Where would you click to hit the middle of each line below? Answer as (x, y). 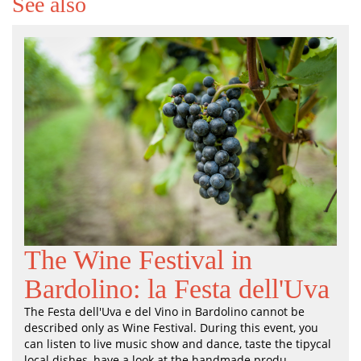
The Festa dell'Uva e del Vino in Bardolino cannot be (164, 311)
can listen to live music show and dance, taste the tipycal (178, 343)
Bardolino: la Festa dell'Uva (177, 288)
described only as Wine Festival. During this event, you (171, 327)
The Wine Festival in (138, 259)
